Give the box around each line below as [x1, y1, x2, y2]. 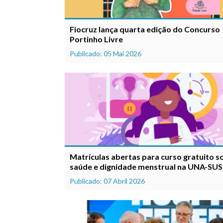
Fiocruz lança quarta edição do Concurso [70, 24, 220, 34]
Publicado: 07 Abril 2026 [70, 176, 145, 185]
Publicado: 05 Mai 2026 [70, 49, 141, 58]
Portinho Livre [70, 34, 123, 44]
